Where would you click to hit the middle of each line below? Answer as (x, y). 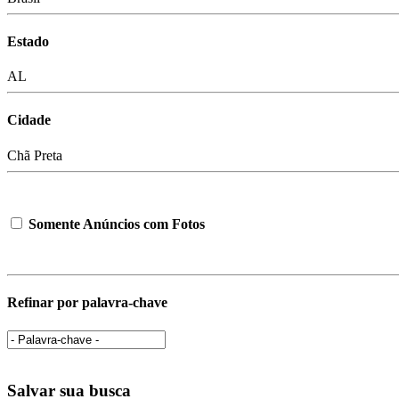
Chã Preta (35, 155)
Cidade (29, 120)
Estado (28, 41)
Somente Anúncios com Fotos (117, 224)
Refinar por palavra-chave (87, 303)
